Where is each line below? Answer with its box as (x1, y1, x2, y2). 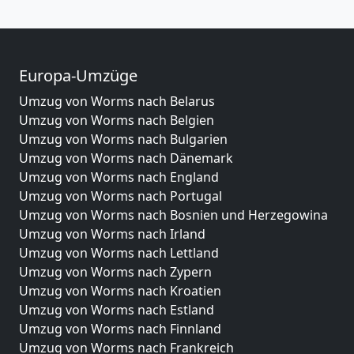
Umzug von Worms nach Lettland (19, 243, 219, 262)
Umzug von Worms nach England (19, 168, 219, 186)
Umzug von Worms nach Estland (19, 300, 214, 318)
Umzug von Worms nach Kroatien (19, 281, 221, 299)
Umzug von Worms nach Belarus (19, 92, 215, 110)
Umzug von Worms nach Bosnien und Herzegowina (19, 205, 328, 224)
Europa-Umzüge (19, 64, 137, 86)
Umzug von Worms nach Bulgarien (19, 130, 228, 148)
